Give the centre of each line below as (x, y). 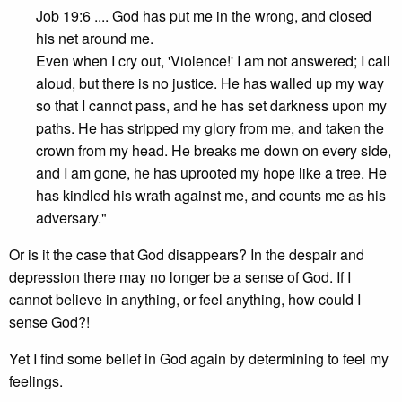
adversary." (71, 218)
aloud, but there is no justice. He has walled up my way (210, 83)
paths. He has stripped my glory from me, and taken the (210, 128)
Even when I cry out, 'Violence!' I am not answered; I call (213, 61)
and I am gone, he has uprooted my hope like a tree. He (211, 173)
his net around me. (95, 38)
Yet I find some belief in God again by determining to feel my (199, 358)
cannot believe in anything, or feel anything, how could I (185, 299)
